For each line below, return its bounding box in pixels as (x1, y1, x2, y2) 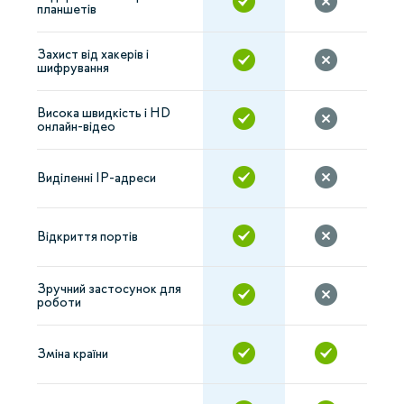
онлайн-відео (37, 118, 115, 134)
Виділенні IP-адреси (37, 170, 156, 186)
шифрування (37, 60, 109, 76)
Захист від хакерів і (37, 46, 149, 62)
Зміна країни (37, 345, 108, 362)
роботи (37, 294, 81, 310)
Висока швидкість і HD (37, 105, 170, 121)
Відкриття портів (37, 228, 138, 244)
